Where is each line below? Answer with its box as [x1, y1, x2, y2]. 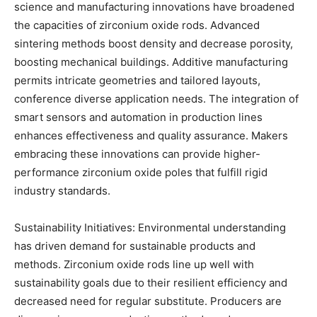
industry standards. [14, 183, 110, 197]
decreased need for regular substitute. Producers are [14, 294, 282, 308]
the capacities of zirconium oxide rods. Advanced [14, 18, 260, 32]
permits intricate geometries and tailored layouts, [14, 73, 260, 87]
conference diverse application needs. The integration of [14, 91, 299, 105]
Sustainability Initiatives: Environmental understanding [14, 220, 286, 234]
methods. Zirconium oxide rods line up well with [14, 257, 254, 271]
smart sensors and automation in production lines [14, 110, 263, 124]
